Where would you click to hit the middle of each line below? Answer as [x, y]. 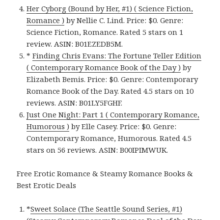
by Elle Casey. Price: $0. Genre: [123, 126]
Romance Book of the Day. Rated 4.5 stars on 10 [110, 91]
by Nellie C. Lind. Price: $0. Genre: [124, 20]
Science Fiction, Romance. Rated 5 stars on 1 [105, 32]
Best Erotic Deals [47, 185]
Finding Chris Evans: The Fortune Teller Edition [117, 56]
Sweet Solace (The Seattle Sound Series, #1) [107, 209]
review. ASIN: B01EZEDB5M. [75, 44]
